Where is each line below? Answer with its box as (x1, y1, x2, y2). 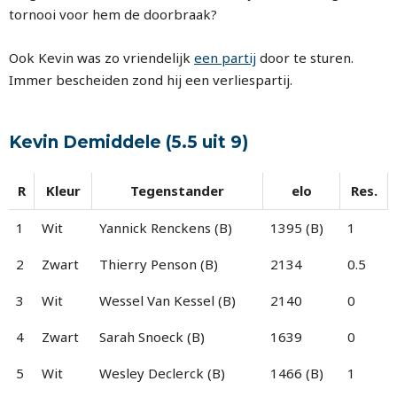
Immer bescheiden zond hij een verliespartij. (9, 70, 292, 89)
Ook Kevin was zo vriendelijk (9, 48, 194, 66)
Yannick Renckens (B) (99, 218, 232, 237)
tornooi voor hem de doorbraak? (9, 4, 217, 23)
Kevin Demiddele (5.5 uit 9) (9, 131, 248, 152)
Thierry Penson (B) (99, 254, 218, 273)
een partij (194, 48, 256, 66)
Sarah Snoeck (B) (99, 327, 205, 346)
